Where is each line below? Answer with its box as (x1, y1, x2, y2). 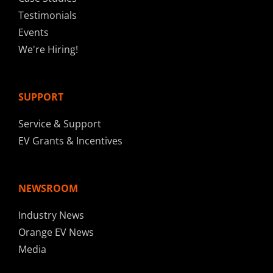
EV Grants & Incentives (18, 134, 122, 148)
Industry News (18, 208, 84, 222)
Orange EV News (18, 225, 94, 239)
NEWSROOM (18, 182, 78, 196)
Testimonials (18, 9, 77, 23)
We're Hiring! (18, 43, 78, 57)
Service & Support (18, 117, 101, 131)
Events (18, 26, 49, 40)
